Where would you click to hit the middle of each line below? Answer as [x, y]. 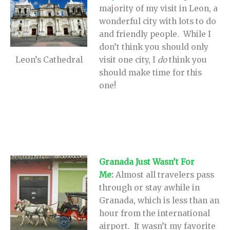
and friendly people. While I [155, 34]
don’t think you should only [154, 47]
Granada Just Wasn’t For [147, 162]
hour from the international [155, 214]
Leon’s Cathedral [49, 60]
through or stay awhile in [150, 188]
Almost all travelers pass [165, 175]
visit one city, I [129, 60]
